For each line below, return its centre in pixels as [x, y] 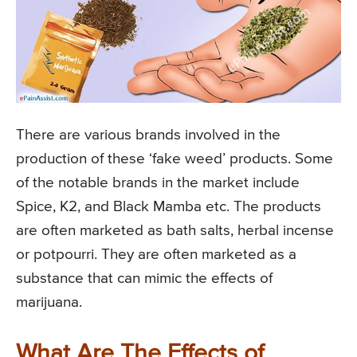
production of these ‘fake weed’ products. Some [175, 159]
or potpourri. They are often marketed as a [156, 254]
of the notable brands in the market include [158, 182]
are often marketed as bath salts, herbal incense [175, 230]
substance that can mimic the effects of [144, 278]
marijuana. [49, 302]
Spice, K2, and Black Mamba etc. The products [169, 206]
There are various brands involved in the [148, 135]
